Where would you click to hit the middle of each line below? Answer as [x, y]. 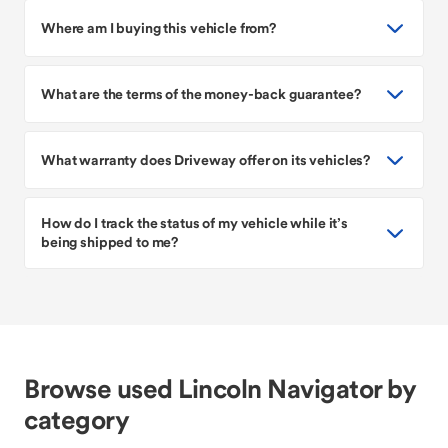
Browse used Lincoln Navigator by [219, 388]
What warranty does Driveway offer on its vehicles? [206, 159]
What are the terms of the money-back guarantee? [201, 93]
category [76, 419]
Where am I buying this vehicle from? [158, 27]
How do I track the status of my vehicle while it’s [194, 223]
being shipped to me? [110, 242]
